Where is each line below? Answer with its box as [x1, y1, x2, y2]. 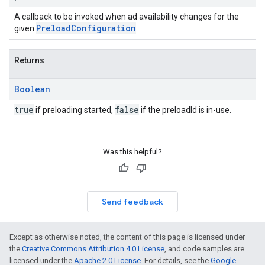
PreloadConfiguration [36, 22, 136, 34]
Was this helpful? [103, 147, 162, 156]
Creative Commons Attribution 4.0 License [22, 244, 164, 253]
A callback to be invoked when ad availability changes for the [14, 12, 239, 21]
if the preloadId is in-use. [139, 105, 231, 115]
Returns [14, 56, 44, 65]
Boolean [14, 83, 50, 95]
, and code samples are [164, 244, 244, 253]
